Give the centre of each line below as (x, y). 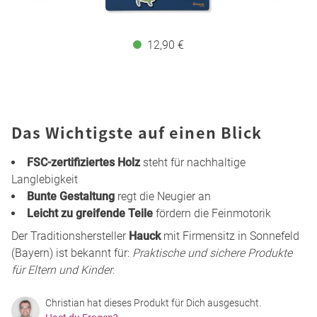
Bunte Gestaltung (71, 196)
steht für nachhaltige (193, 162)
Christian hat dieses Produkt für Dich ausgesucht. (153, 302)
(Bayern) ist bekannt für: (72, 253)
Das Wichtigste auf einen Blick (137, 132)
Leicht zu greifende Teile (90, 213)
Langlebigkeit (45, 179)
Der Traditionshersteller (70, 236)
